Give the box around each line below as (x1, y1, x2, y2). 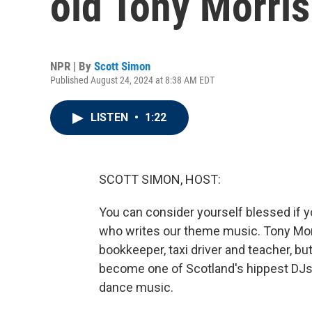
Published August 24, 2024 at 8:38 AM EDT (50, 75, 214, 86)
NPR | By (50, 59, 94, 73)
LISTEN (91, 111, 131, 124)
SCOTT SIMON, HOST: (99, 172, 221, 187)
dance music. (99, 280, 173, 295)
